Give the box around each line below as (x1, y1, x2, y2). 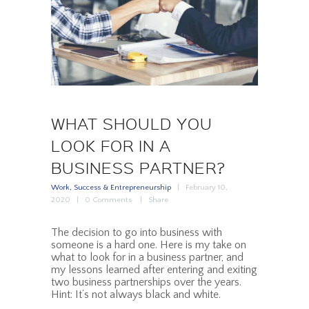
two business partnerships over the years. (51, 275, 241, 288)
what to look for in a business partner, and (51, 250, 243, 263)
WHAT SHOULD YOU (51, 112, 212, 134)
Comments (92, 196, 132, 205)
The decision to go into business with (51, 226, 222, 239)
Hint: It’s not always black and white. (51, 288, 221, 301)
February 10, (186, 183, 228, 192)
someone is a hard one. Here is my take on (51, 238, 246, 251)
